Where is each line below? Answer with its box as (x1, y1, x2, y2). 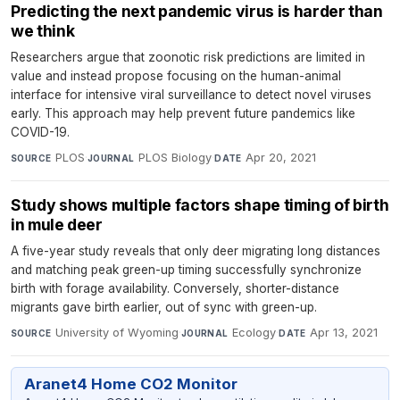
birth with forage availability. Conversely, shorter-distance (11, 280, 339, 296)
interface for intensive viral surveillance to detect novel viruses (11, 87, 371, 102)
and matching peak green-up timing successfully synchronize (11, 262, 362, 277)
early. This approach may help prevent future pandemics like (11, 105, 355, 121)
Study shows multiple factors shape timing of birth (11, 195, 389, 214)
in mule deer (11, 214, 103, 234)
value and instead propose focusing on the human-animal (11, 68, 341, 83)
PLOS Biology (138, 150, 212, 164)
